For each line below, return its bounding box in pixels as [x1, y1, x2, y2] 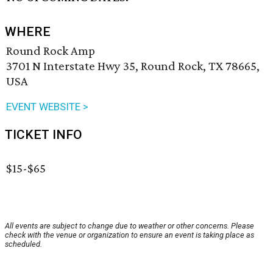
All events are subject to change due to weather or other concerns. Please [5, 221, 254, 231]
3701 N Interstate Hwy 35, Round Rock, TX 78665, [6, 58, 260, 74]
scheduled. [5, 239, 42, 249]
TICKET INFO [5, 127, 82, 143]
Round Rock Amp [6, 43, 95, 58]
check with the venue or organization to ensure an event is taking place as [5, 230, 254, 240]
